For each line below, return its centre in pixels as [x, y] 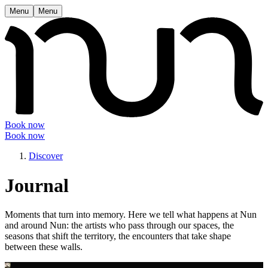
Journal [37, 185]
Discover [46, 156]
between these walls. [44, 247]
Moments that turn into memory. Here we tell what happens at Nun [131, 215]
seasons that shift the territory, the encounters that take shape [118, 236]
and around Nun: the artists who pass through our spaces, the [119, 226]
